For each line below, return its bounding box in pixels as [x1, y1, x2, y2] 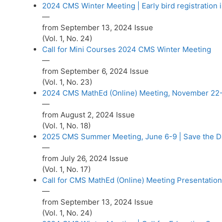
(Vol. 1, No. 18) [42, 121, 91, 131]
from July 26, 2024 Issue [42, 154, 128, 164]
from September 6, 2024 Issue [42, 66, 149, 76]
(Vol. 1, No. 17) [42, 165, 91, 174]
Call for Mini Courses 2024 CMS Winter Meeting [42, 45, 211, 55]
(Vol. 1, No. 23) [42, 77, 92, 87]
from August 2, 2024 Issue [42, 110, 135, 120]
